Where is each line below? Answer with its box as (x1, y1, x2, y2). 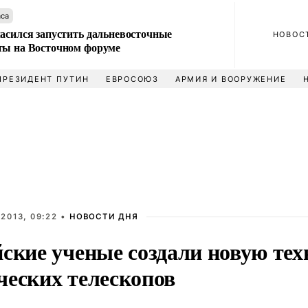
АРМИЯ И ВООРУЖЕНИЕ (175, 74, 287, 84)
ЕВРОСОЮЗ (105, 74, 159, 84)
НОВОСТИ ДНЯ (69, 212, 138, 221)
